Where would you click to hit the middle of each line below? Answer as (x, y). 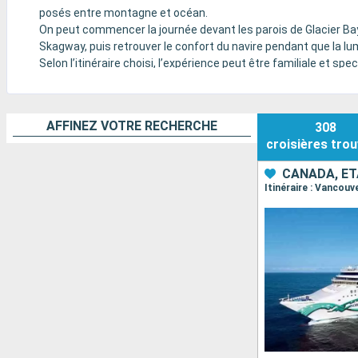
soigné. (58, 80)
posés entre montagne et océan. (123, 13)
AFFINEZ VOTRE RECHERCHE (132, 126)
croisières (296, 144)
